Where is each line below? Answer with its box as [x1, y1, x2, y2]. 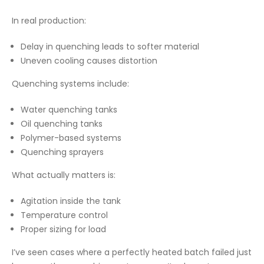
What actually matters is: [12, 169, 115, 181]
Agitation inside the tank [21, 195, 121, 207]
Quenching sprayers [21, 146, 104, 158]
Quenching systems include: [12, 78, 129, 90]
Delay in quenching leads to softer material [21, 41, 199, 52]
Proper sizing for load [21, 223, 106, 235]
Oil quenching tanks [21, 118, 103, 130]
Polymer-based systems [21, 132, 121, 144]
